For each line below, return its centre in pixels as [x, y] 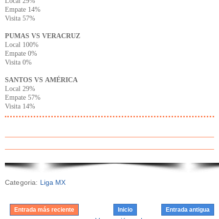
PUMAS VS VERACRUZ [43, 36]
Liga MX [53, 182]
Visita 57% [20, 18]
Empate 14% [23, 9]
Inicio [125, 210]
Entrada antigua [188, 210]
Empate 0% [21, 53]
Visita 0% [18, 62]
